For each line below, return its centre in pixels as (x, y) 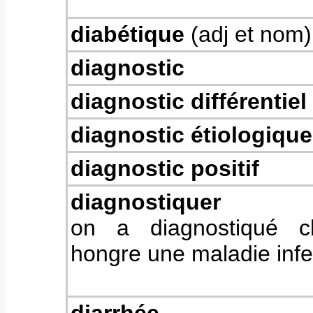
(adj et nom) (248, 34)
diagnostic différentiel (189, 101)
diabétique (128, 34)
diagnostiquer (146, 202)
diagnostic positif (165, 168)
